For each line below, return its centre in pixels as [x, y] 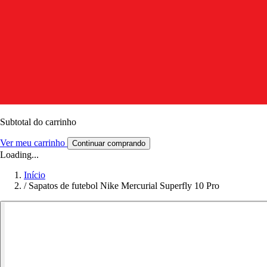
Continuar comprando [109, 143]
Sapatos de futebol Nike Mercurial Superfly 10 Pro [124, 185]
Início [35, 175]
